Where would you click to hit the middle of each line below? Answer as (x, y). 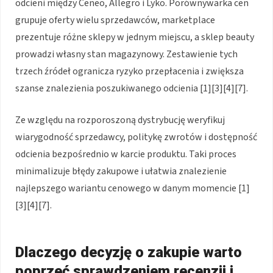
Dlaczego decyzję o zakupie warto (129, 253)
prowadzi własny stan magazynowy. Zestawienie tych (126, 55)
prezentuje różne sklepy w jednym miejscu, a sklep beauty (135, 37)
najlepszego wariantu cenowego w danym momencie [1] (133, 189)
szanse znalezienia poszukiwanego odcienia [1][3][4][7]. (132, 89)
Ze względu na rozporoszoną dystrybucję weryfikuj (120, 120)
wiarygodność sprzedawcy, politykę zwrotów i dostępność (136, 137)
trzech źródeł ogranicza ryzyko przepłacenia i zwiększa (129, 72)
